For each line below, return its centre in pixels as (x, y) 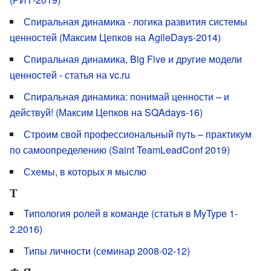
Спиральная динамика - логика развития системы (135, 22)
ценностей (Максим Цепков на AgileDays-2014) (115, 38)
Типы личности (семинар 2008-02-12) (107, 251)
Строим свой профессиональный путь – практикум (138, 134)
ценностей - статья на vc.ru (70, 75)
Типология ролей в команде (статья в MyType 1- (131, 214)
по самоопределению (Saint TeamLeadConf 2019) (120, 150)
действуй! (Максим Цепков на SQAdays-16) (106, 113)
